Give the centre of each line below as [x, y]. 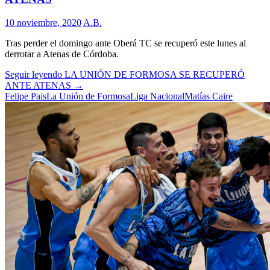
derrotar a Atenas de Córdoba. [62, 54]
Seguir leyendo [35, 74]
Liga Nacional [157, 96]
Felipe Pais [26, 96]
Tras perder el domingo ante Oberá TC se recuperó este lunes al [125, 43]
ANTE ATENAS [38, 85]
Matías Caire [209, 96]
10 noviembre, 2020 [43, 23]
